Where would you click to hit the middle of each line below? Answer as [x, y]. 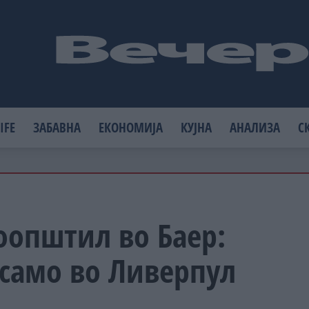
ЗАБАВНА [57, 127]
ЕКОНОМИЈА [131, 127]
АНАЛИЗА [255, 127]
